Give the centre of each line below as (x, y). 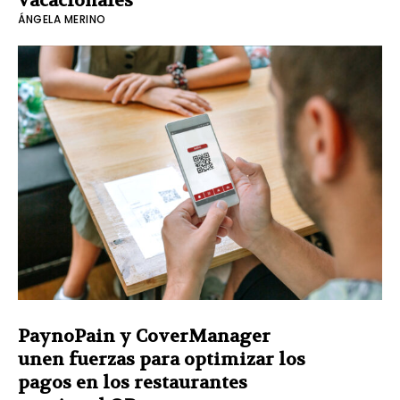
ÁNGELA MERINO (62, 19)
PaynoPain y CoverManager (144, 337)
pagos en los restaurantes (133, 383)
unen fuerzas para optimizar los (162, 360)
